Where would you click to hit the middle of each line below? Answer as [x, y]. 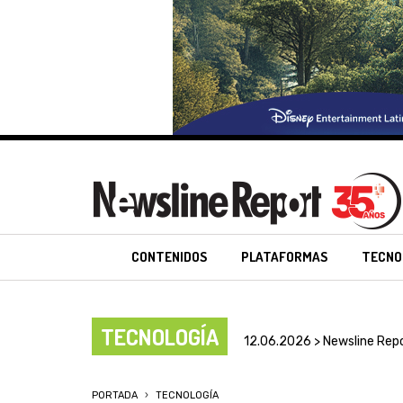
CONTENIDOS [170, 257]
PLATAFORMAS [285, 257]
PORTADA [115, 395]
